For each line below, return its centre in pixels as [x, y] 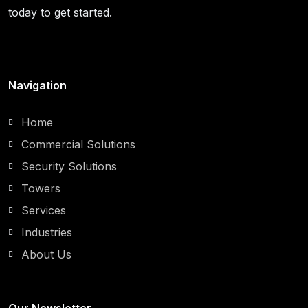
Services [44, 210]
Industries [47, 232]
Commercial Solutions [78, 144]
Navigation [37, 85]
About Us [46, 254]
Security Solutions [69, 166]
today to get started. [60, 12]
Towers [41, 188]
